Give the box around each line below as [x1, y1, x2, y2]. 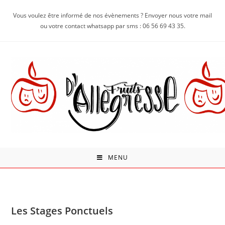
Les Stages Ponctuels [11, 203, 114, 217]
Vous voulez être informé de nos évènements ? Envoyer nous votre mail [13, 11, 212, 20]
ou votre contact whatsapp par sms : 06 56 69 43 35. [40, 22, 185, 30]
